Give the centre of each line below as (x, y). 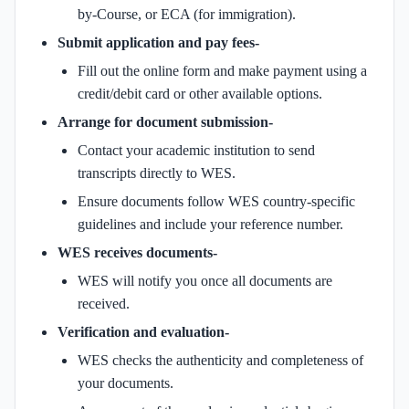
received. (104, 303)
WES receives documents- (137, 252)
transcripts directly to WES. (157, 173)
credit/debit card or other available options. (200, 93)
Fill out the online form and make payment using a (222, 70)
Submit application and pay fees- (158, 42)
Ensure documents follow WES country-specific (216, 201)
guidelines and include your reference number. (210, 224)
